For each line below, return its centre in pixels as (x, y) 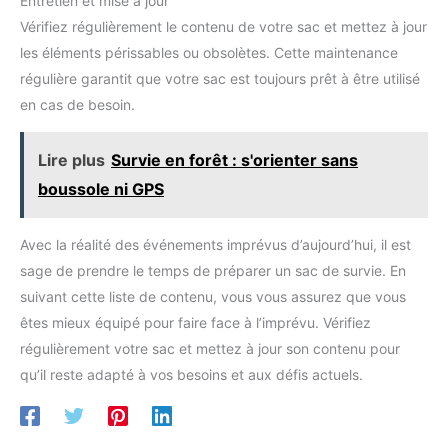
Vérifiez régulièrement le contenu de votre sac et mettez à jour (223, 26)
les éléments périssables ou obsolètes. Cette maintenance (209, 52)
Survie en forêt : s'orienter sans (234, 159)
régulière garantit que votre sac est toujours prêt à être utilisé (220, 78)
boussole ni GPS (101, 188)
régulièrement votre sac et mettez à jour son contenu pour (210, 348)
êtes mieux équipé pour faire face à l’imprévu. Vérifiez (195, 322)
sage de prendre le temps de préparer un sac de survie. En (213, 270)
